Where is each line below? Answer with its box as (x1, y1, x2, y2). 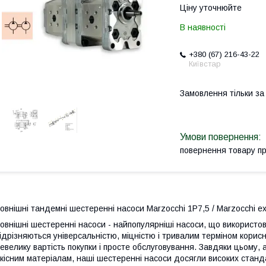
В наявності (180, 23, 226, 32)
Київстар (189, 59, 221, 68)
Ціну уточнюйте (180, 3, 242, 12)
